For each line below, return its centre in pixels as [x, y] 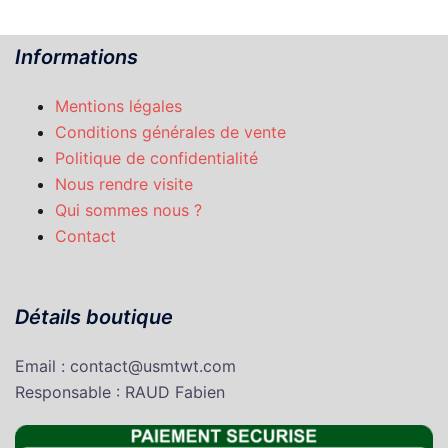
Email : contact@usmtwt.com [125, 366]
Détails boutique [94, 317]
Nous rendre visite [124, 184]
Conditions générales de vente [170, 132]
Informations [76, 57]
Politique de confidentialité [156, 158]
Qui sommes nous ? [128, 210]
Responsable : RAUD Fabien [120, 392]
